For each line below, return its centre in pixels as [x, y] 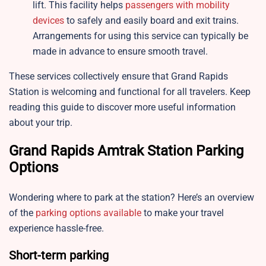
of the [22, 213]
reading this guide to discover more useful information [122, 107]
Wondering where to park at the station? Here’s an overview [132, 198]
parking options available [88, 213]
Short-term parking [59, 256]
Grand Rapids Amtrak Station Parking [126, 151]
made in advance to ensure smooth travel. [120, 52]
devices [48, 21]
